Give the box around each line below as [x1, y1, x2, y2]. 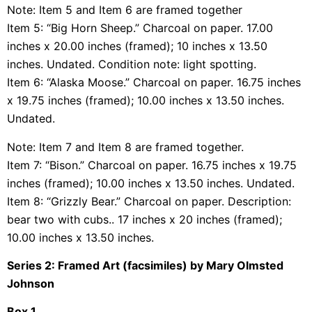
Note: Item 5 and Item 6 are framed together [7, 3, 242, 17]
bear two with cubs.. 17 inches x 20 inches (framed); [7, 212, 282, 226]
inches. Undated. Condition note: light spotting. [7, 57, 260, 72]
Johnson [7, 276, 57, 290]
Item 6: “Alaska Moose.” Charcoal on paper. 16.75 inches [7, 75, 301, 90]
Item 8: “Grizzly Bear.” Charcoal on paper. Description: [7, 194, 291, 208]
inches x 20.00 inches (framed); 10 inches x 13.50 [7, 39, 267, 54]
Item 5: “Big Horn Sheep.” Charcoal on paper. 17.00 [7, 21, 273, 36]
